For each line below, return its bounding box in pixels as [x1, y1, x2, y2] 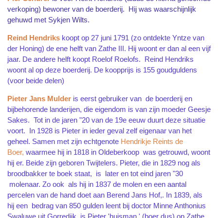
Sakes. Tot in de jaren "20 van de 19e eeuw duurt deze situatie [7, 115, 205, 124]
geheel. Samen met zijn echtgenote [7, 137, 121, 145]
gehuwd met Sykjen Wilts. [7, 15, 90, 24]
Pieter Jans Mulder [7, 94, 71, 103]
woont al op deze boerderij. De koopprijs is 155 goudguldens [7, 65, 197, 74]
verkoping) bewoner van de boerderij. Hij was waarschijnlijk [7, 4, 196, 13]
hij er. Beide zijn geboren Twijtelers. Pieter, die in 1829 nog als [7, 158, 200, 167]
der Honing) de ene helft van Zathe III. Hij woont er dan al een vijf [7, 44, 211, 53]
